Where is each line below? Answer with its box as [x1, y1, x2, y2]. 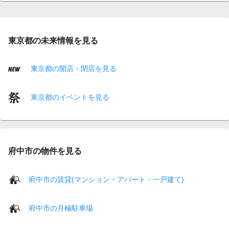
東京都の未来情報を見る [8, 35, 98, 45]
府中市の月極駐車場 [29, 203, 93, 212]
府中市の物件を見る [8, 146, 82, 156]
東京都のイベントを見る [29, 93, 109, 101]
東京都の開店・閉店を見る [29, 64, 117, 73]
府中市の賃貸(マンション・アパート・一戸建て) [29, 175, 184, 184]
